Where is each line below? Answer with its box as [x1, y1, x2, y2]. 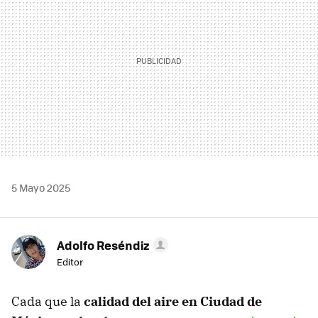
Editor [57, 255, 83, 269]
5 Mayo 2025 [11, 180, 70, 195]
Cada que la [11, 293, 84, 310]
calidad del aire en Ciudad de [84, 293, 262, 310]
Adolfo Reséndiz [57, 236, 150, 254]
